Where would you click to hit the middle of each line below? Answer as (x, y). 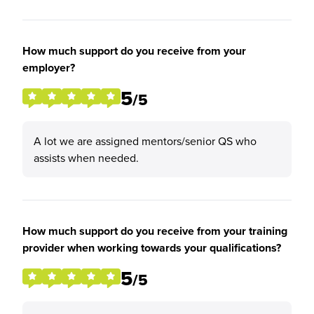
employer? (49, 68)
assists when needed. (86, 158)
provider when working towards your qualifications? (152, 248)
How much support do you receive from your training (155, 231)
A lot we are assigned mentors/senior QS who (145, 141)
